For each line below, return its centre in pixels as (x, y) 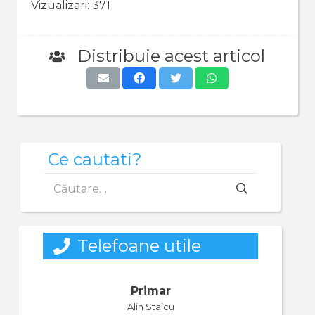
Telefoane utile (139, 245)
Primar (150, 290)
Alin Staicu (150, 307)
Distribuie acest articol (171, 56)
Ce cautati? (95, 160)
